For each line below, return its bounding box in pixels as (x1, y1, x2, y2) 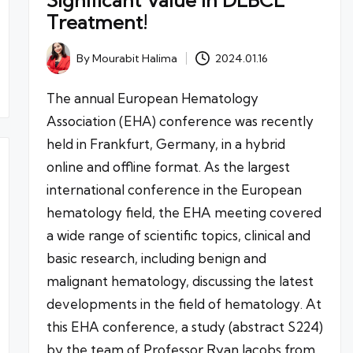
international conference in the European (46, 181, 302, 199)
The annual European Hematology (46, 90, 258, 107)
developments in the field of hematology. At (46, 295, 321, 313)
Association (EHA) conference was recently (46, 113, 314, 130)
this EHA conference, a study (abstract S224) (46, 318, 323, 336)
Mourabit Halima (91, 51, 177, 66)
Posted (45, 56, 83, 71)
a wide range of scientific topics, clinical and (46, 227, 310, 244)
